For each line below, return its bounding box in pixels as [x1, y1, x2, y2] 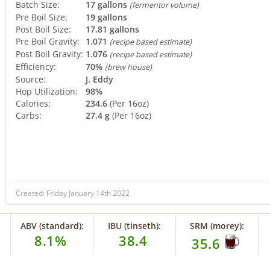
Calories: [16, 97, 51, 109]
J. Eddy [86, 73, 113, 85]
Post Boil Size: [16, 23, 71, 35]
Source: [16, 73, 46, 85]
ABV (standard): [20, 220, 84, 232]
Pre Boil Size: [16, 11, 67, 23]
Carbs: [16, 109, 42, 121]
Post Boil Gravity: [16, 48, 83, 60]
